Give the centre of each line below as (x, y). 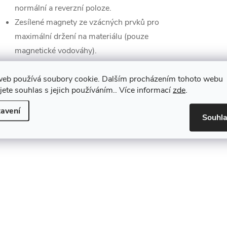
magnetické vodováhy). (56, 51)
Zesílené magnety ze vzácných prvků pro (87, 22)
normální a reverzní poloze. (63, 8)
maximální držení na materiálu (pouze (82, 36)
